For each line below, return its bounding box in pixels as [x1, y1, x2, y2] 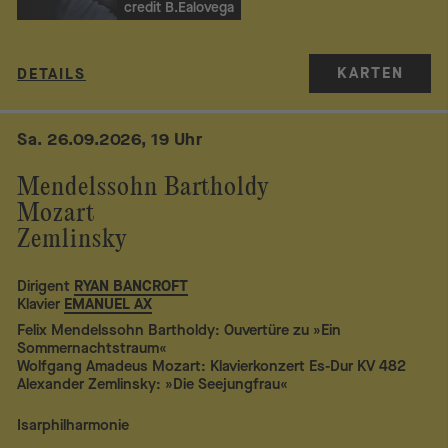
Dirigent [17, 275, 71, 296]
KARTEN [336, 63, 404, 84]
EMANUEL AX [64, 293, 153, 314]
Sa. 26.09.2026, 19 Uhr [17, 128, 203, 152]
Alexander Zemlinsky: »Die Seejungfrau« [17, 373, 289, 394]
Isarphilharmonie [17, 415, 130, 436]
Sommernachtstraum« [17, 337, 168, 358]
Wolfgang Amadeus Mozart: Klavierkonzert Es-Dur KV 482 [17, 355, 407, 376]
